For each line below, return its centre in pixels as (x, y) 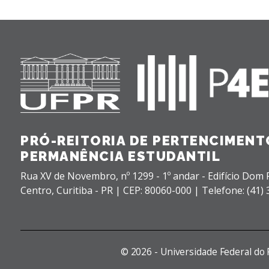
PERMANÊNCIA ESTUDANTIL (120, 156)
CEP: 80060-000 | (162, 190)
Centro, (38, 190)
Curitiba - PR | (90, 190)
